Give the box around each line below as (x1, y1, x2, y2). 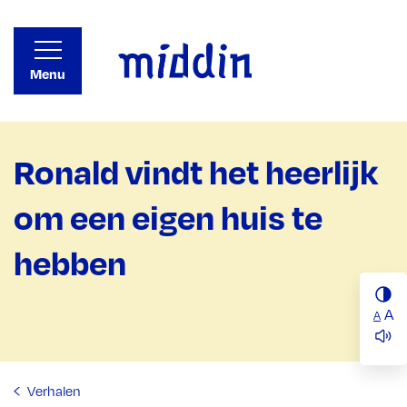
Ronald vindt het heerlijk (14, 150, 378, 193)
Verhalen (25, 382, 81, 399)
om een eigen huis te (14, 195, 323, 238)
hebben (14, 241, 126, 283)
